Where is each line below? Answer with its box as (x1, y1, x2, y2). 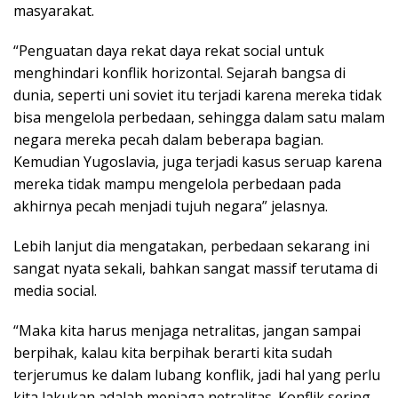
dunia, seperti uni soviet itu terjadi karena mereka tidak (13, 85, 382, 105)
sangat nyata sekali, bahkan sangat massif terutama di (13, 259, 378, 278)
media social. (13, 281, 97, 300)
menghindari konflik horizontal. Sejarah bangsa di (13, 63, 346, 83)
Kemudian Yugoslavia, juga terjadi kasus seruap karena (13, 152, 382, 171)
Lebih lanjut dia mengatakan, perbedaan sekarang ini (13, 236, 370, 256)
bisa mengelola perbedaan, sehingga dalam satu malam (13, 107, 385, 127)
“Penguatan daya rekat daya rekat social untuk (13, 41, 324, 60)
